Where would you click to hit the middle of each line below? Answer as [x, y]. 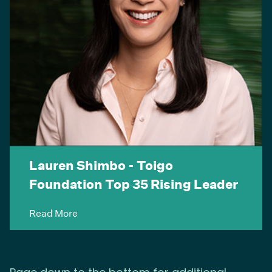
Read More [53, 212]
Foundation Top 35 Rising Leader [134, 184]
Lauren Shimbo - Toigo [101, 165]
